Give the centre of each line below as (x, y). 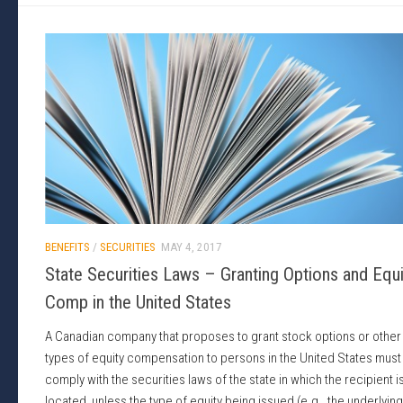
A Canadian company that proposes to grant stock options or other (223, 337)
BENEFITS (67, 247)
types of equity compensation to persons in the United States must (223, 358)
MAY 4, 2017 (192, 247)
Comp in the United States (138, 303)
